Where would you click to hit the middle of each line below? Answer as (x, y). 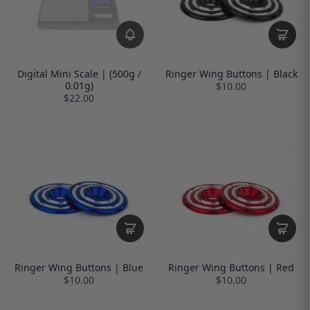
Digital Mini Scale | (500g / (79, 73)
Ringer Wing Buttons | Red (231, 268)
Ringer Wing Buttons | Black (231, 73)
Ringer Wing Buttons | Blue (79, 268)
